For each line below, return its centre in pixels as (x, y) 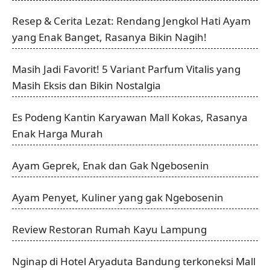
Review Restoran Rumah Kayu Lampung (109, 230)
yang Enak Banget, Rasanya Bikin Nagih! (109, 37)
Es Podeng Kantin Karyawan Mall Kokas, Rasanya (130, 118)
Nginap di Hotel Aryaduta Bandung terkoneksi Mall (134, 262)
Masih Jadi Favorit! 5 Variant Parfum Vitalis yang (126, 69)
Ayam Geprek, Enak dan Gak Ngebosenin (111, 166)
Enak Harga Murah (58, 134)
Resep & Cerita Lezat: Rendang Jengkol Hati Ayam (131, 21)
